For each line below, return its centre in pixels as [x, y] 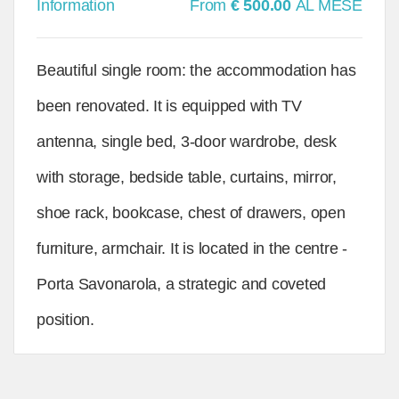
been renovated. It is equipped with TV [169, 106]
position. [65, 320]
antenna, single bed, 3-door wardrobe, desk [187, 142]
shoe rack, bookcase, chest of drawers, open [191, 213]
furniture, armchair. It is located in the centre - [192, 248]
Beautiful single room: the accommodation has [196, 70]
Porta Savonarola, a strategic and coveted [182, 284]
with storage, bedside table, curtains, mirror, [187, 177]
